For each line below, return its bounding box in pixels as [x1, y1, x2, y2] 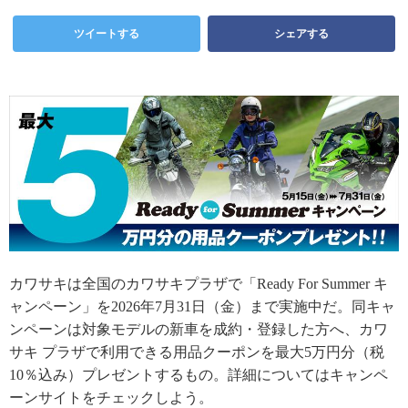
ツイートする [74, 27, 139, 40]
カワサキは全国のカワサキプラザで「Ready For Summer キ [9, 276, 388, 292]
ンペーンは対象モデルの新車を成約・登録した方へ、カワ [9, 321, 388, 338]
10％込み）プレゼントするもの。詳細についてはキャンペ [9, 367, 388, 383]
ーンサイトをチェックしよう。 [9, 390, 213, 406]
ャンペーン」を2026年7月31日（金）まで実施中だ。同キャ [9, 299, 395, 315]
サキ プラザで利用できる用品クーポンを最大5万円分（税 [9, 344, 384, 361]
